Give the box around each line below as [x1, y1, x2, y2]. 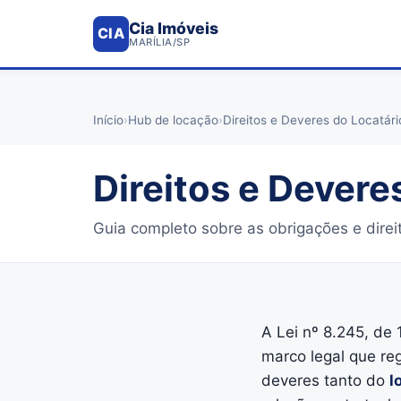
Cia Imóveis [129, 19, 218, 38]
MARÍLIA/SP [129, 36, 190, 48]
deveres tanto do [260, 371, 389, 389]
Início [93, 112, 124, 127]
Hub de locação [128, 112, 218, 127]
